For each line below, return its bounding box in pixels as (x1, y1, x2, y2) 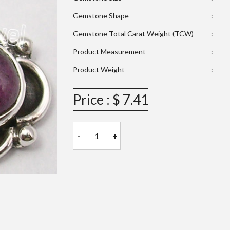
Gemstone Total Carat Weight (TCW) (72, 29, 194, 39)
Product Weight (72, 65, 125, 74)
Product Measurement (72, 47, 146, 56)
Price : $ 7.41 (72, 91, 148, 108)
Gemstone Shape (72, 11, 129, 21)
